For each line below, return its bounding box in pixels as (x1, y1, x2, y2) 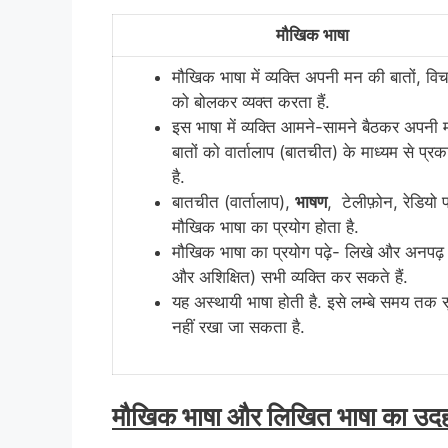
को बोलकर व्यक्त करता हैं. (172, 92, 330, 113)
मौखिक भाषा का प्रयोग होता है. (172, 217, 359, 238)
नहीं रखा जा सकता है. (172, 317, 305, 338)
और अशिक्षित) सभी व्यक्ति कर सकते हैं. (172, 267, 408, 288)
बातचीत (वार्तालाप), (172, 192, 295, 213)
